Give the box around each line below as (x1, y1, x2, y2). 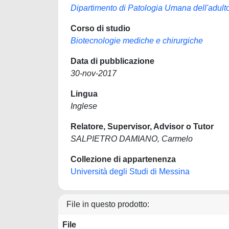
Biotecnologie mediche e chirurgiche (71, 36, 203, 45)
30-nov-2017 (71, 69, 117, 78)
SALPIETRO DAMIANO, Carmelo (71, 134, 193, 143)
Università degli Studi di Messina (71, 167, 190, 176)
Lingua (71, 89, 98, 98)
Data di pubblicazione (71, 57, 154, 65)
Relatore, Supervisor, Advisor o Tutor (71, 122, 214, 131)
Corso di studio (71, 24, 130, 33)
